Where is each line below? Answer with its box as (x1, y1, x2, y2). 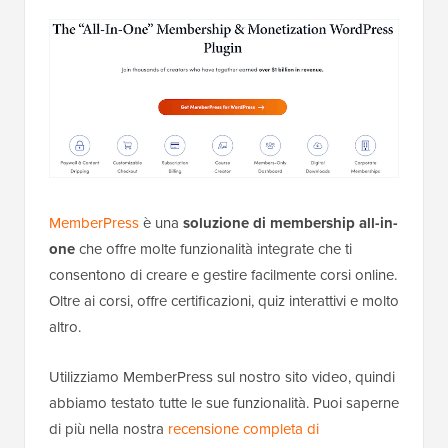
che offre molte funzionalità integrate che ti (75, 238, 352, 261)
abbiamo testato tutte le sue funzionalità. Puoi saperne (49, 392, 399, 415)
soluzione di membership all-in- (183, 212, 398, 235)
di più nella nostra (49, 418, 168, 441)
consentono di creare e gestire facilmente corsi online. (49, 264, 397, 287)
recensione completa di (168, 418, 319, 441)
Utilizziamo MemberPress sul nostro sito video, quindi (49, 366, 395, 389)
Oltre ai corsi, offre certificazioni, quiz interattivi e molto (49, 290, 399, 313)
